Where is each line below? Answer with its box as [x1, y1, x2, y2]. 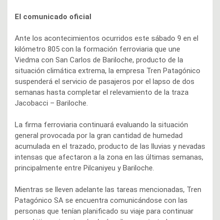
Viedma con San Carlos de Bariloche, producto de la [15, 55, 183, 64]
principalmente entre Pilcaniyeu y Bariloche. [15, 163, 154, 172]
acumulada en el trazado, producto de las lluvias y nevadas [15, 141, 205, 151]
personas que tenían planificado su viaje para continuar [15, 206, 193, 216]
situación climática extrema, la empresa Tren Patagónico [15, 66, 200, 75]
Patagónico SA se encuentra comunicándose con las [15, 195, 188, 205]
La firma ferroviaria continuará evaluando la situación [15, 120, 190, 129]
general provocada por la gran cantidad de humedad [15, 131, 183, 140]
